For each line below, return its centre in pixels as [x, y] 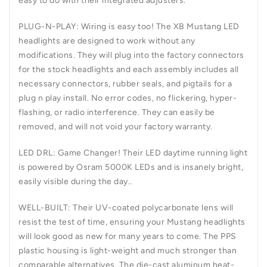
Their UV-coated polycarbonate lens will [153, 207]
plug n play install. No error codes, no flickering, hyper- [128, 98]
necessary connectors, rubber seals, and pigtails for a [125, 83]
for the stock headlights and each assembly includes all [129, 69]
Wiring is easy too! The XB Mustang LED [160, 26]
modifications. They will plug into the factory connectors [131, 55]
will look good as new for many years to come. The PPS [128, 236]
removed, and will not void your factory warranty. [116, 126]
